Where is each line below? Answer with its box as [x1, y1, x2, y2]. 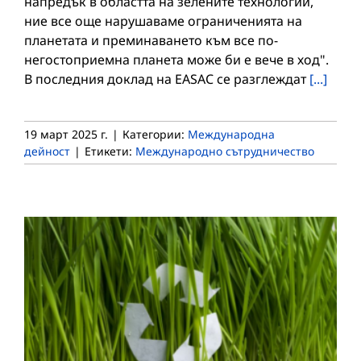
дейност [24, 143, 70, 160]
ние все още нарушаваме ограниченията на [24, 12, 302, 31]
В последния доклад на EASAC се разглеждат [24, 70, 309, 89]
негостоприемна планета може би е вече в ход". [24, 51, 329, 69]
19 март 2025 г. [24, 127, 108, 143]
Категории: [122, 127, 188, 143]
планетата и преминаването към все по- [24, 31, 278, 50]
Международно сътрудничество [135, 143, 314, 160]
